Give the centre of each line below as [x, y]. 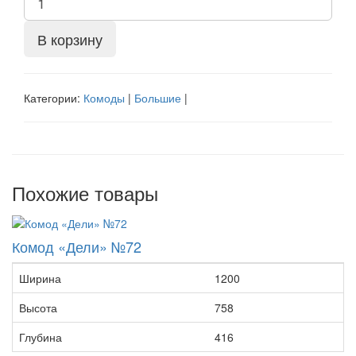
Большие [158, 97]
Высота [38, 307]
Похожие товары [85, 192]
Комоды [104, 97]
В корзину [70, 39]
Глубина [41, 337]
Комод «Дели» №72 [77, 246]
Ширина [40, 278]
